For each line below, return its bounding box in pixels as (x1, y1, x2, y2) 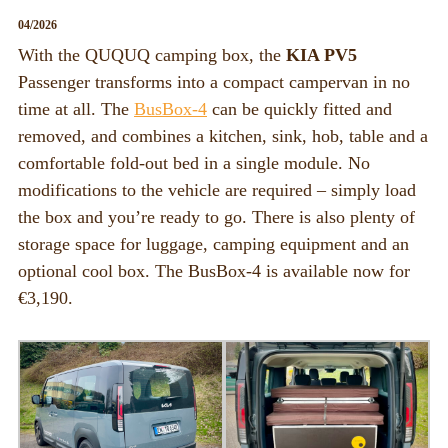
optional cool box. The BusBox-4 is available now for (18, 261, 410, 281)
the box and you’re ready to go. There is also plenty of (18, 207, 415, 227)
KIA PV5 (286, 45, 357, 65)
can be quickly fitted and (207, 99, 392, 119)
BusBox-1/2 (34, 113, 121, 133)
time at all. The (18, 99, 134, 119)
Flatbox (34, 273, 89, 293)
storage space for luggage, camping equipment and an (18, 234, 409, 254)
